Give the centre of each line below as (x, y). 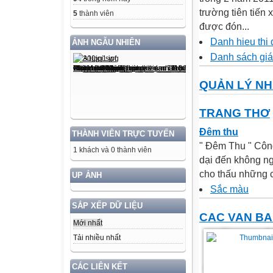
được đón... (224, 27)
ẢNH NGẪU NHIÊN (106, 42)
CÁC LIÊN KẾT (100, 266)
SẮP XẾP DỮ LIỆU (107, 205)
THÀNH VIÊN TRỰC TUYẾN (123, 133)
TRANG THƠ (235, 113)
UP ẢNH (87, 175)
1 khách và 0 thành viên (112, 150)
